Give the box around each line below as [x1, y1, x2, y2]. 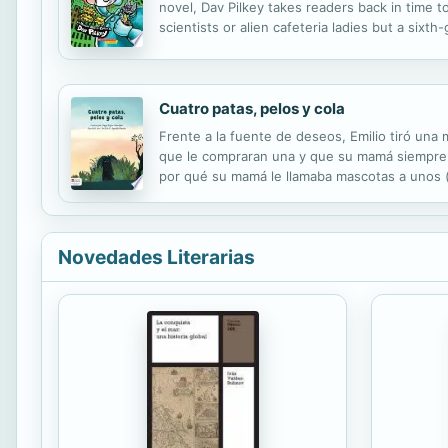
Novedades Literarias [58, 244, 255, 269]
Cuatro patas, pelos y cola [159, 99, 345, 119]
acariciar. [159, 188, 213, 205]
